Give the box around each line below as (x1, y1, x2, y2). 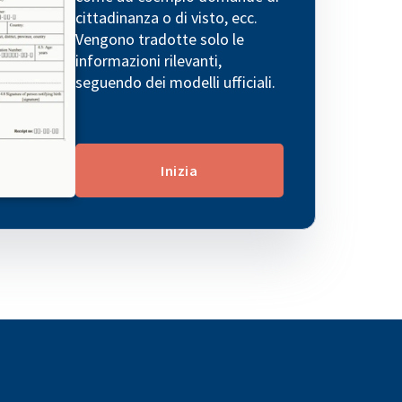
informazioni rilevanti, (74, 50, 222, 72)
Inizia (161, 161, 198, 179)
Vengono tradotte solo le (74, 29, 244, 50)
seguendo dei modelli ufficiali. (74, 72, 275, 93)
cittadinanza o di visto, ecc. (74, 7, 258, 29)
